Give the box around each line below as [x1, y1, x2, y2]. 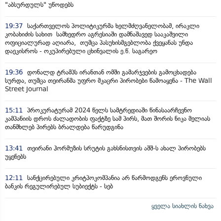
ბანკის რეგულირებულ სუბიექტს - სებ [5, 182, 113, 190]
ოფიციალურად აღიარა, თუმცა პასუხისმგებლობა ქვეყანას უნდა [5, 38, 193, 46]
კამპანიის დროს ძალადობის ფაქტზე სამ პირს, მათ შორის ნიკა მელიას [5, 114, 210, 122]
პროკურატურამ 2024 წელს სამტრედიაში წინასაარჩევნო [25, 106, 192, 114]
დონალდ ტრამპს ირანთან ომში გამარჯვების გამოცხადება [25, 68, 196, 76]
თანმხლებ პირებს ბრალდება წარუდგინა [5, 123, 123, 131]
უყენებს [5, 152, 26, 160]
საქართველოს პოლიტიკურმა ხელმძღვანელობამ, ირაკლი [25, 22, 199, 30]
